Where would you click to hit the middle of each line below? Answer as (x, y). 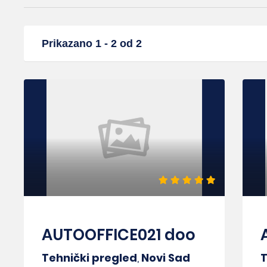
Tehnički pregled (89, 258)
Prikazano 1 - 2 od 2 (92, 44)
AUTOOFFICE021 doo (119, 235)
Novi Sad (166, 258)
